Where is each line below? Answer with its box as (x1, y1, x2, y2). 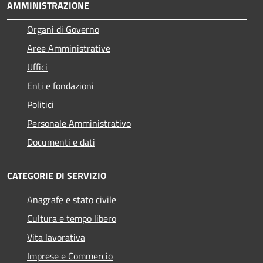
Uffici (27, 59, 48, 74)
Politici (27, 97, 54, 112)
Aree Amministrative (27, 41, 110, 55)
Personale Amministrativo (27, 116, 131, 130)
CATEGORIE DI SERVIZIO (7, 168, 106, 183)
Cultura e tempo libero (27, 211, 116, 225)
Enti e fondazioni (27, 78, 94, 93)
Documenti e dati (27, 134, 95, 149)
